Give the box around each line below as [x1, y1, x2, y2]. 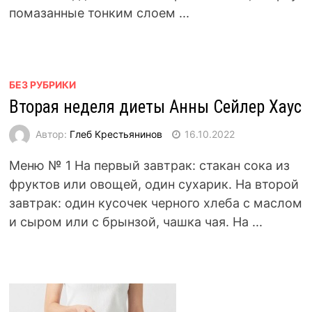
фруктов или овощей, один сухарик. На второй [8, 177, 299, 192]
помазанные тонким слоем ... [8, 6, 189, 20]
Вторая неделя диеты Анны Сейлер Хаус [8, 97, 302, 117]
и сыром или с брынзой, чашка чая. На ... [8, 214, 263, 229]
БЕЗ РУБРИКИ [8, 79, 76, 91]
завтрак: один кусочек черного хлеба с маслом [8, 196, 302, 210]
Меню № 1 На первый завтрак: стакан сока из [8, 158, 290, 173]
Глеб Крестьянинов [69, 127, 162, 140]
